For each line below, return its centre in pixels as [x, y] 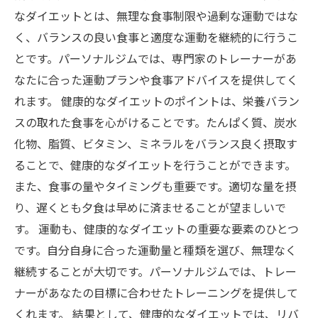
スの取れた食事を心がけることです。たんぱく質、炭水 [155, 122]
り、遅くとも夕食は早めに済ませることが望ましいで [150, 207]
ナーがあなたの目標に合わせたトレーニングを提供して [156, 292]
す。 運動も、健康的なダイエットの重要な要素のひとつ [157, 229]
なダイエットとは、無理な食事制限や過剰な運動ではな [156, 16]
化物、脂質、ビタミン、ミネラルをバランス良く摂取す [156, 143]
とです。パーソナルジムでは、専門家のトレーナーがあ [155, 58]
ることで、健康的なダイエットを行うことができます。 [155, 165]
